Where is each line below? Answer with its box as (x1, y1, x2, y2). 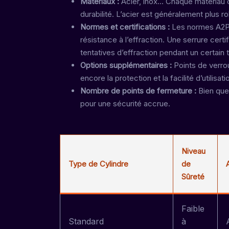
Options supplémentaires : (80, 60, 174, 70)
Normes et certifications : (80, 22, 172, 32)
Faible (181, 203, 204, 214)
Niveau (181, 146, 205, 156)
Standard (68, 216, 104, 226)
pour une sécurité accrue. (80, 99, 170, 108)
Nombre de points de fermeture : (80, 86, 198, 96)
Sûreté (181, 172, 204, 181)
